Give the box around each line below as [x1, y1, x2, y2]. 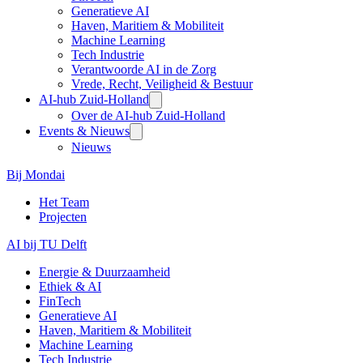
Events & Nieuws [39, 124, 130, 139]
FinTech [39, 294, 81, 309]
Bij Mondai [6, 168, 65, 182]
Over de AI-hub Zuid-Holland [71, 109, 225, 123]
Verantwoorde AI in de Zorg [71, 62, 216, 77]
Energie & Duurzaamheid [39, 265, 170, 280]
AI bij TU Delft [6, 237, 87, 252]
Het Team [39, 195, 89, 210]
